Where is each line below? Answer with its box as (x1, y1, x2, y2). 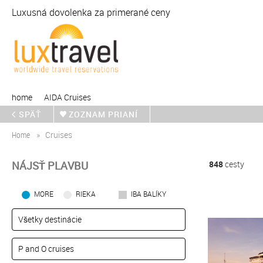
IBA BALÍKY (130, 188, 166, 198)
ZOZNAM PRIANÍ (69, 109, 138, 120)
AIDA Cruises (44, 92, 91, 103)
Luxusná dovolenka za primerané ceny (12, 6, 170, 19)
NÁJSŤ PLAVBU (12, 159, 88, 173)
